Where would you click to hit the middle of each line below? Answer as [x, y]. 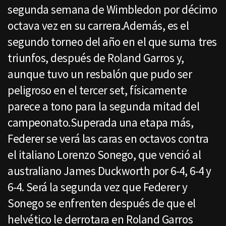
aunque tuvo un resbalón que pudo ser [100, 74]
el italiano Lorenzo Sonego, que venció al [104, 155]
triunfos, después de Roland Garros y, [96, 58]
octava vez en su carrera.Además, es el [98, 26]
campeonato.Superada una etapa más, [101, 123]
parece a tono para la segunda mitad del [104, 106]
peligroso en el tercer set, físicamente [97, 90]
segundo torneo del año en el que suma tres [112, 42]
